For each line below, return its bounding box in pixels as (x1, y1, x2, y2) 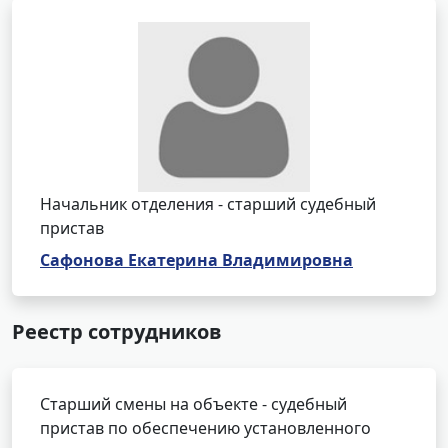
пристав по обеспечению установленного (40, 417, 371, 439)
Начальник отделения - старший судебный (40, 193, 376, 215)
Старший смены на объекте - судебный (40, 393, 347, 415)
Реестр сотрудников (12, 318, 222, 345)
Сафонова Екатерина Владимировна (40, 249, 353, 271)
